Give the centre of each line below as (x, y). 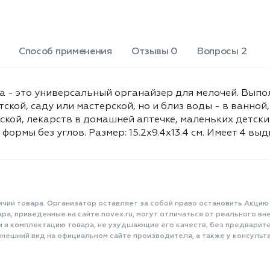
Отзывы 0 (155, 52)
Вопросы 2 (222, 52)
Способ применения (65, 52)
